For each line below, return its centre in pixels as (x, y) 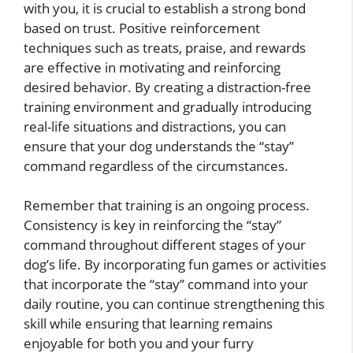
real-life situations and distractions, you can (155, 126)
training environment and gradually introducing (167, 106)
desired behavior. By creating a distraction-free (167, 87)
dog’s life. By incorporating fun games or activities (175, 265)
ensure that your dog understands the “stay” (159, 146)
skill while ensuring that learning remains (148, 324)
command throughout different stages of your (165, 245)
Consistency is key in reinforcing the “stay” (152, 225)
